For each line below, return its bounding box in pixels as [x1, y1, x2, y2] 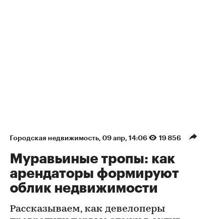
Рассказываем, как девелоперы [10, 204, 165, 214]
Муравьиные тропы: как [10, 152, 175, 166]
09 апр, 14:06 [102, 134, 149, 141]
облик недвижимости [10, 181, 158, 195]
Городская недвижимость [10, 134, 99, 141]
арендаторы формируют [10, 166, 179, 180]
